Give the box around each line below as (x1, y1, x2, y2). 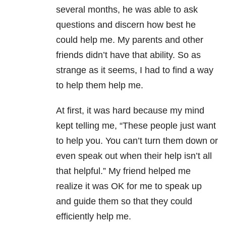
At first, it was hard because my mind (56, 105, 204, 116)
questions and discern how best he (56, 20, 196, 30)
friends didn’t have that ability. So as (56, 50, 201, 61)
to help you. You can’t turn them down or (56, 136, 218, 146)
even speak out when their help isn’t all (56, 151, 212, 161)
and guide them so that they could (56, 196, 192, 207)
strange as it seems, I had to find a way (56, 65, 213, 76)
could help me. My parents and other (56, 35, 203, 45)
